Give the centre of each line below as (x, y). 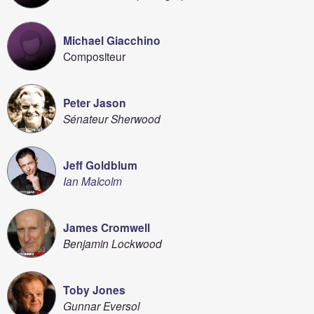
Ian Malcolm (93, 181)
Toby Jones (94, 290)
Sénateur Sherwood (112, 118)
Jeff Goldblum (100, 165)
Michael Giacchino (112, 40)
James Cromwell (107, 227)
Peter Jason (95, 103)
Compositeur (94, 56)
